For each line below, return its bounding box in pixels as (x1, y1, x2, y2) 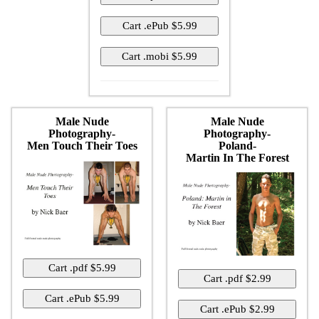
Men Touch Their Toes (26, 139, 137, 152)
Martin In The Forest (185, 151, 289, 164)
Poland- (218, 139, 256, 152)
